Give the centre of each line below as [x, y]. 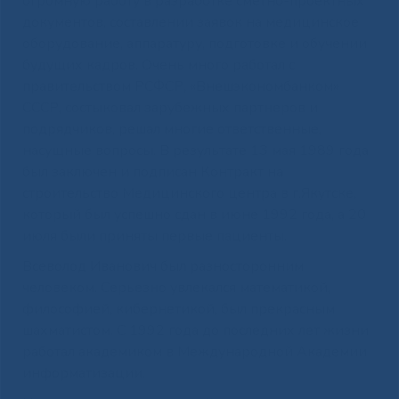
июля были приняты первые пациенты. [154, 236]
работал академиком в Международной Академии [194, 351]
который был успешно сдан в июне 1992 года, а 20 [194, 214]
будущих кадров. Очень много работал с [158, 65]
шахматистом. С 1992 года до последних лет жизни [195, 330]
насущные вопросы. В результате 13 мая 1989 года [195, 150]
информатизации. [83, 373]
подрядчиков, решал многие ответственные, [171, 129]
